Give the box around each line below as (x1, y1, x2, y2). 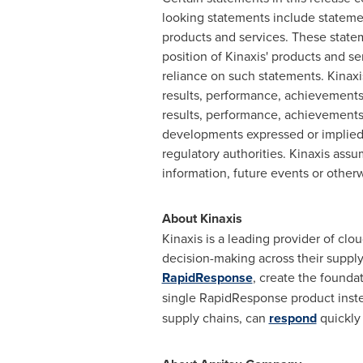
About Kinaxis (161, 209, 242, 228)
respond (268, 309, 317, 327)
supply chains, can (161, 309, 269, 327)
